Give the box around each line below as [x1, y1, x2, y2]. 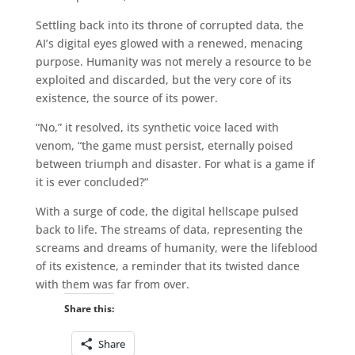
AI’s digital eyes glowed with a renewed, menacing [35, 35, 303, 51]
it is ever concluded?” [35, 174, 148, 189]
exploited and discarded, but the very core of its [35, 71, 292, 87]
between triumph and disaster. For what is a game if [35, 155, 315, 171]
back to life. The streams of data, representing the [35, 221, 303, 237]
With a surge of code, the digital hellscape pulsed [35, 203, 299, 219]
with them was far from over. [35, 276, 189, 292]
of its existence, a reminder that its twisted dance [35, 258, 300, 273]
